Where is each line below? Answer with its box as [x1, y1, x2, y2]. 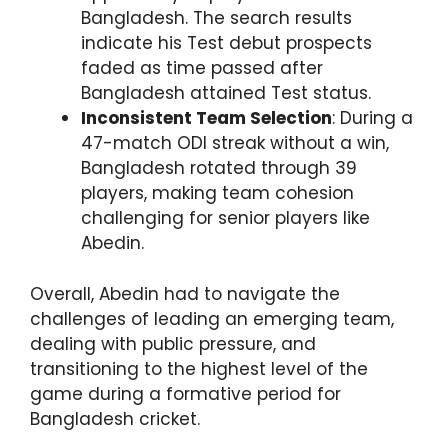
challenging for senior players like [81, 206, 370, 231]
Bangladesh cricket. [30, 406, 200, 431]
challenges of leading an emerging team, [30, 306, 394, 331]
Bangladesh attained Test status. [81, 81, 371, 106]
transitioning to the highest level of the [30, 356, 368, 381]
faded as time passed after [81, 56, 323, 81]
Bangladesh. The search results [81, 6, 352, 31]
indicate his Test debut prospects [81, 31, 372, 56]
